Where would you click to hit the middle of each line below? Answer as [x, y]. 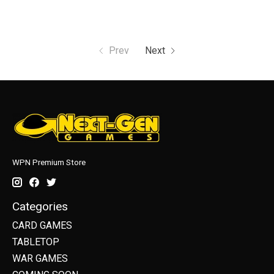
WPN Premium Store [49, 163]
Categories [40, 207]
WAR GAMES [40, 258]
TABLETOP [36, 242]
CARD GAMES [42, 225]
